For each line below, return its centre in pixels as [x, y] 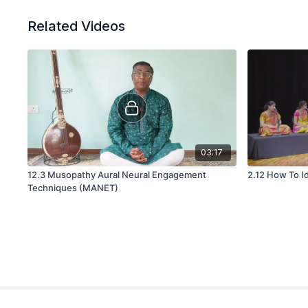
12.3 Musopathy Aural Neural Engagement [38, 175]
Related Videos [77, 26]
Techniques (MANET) [73, 188]
